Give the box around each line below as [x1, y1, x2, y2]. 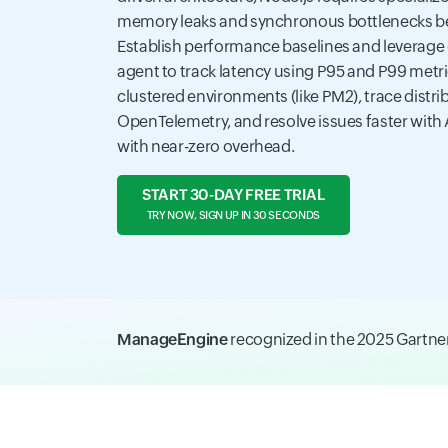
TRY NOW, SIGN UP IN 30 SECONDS [146, 209, 320, 222]
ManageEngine [117, 330, 228, 350]
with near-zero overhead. [117, 137, 295, 157]
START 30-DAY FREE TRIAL [142, 186, 325, 204]
